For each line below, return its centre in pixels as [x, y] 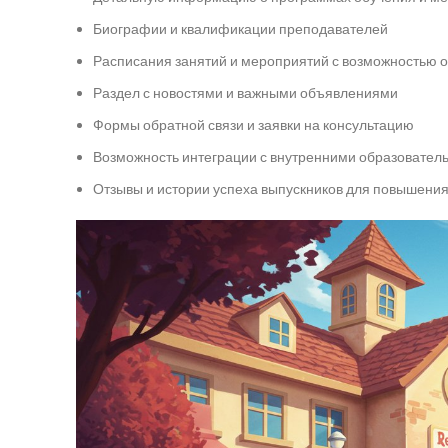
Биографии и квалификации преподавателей [240, 28]
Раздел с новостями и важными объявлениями [245, 92]
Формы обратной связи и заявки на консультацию [253, 124]
